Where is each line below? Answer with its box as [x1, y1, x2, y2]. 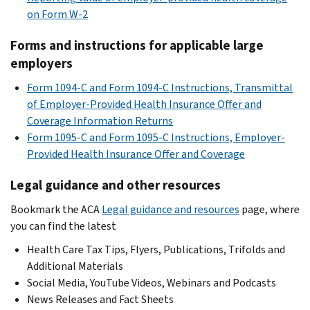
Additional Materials [27, 258, 123, 273]
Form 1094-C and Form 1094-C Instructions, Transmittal [27, 80, 293, 95]
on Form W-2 [27, 6, 88, 21]
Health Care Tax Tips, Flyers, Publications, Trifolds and [27, 241, 285, 257]
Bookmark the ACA [10, 201, 102, 217]
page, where [239, 201, 300, 217]
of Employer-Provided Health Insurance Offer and [27, 96, 262, 111]
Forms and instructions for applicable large [10, 36, 264, 54]
